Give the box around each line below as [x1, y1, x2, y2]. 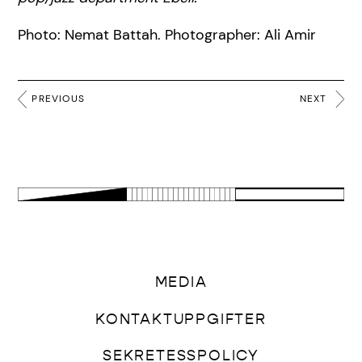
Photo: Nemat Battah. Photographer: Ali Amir [18, 25, 316, 45]
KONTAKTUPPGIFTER [95, 310, 267, 328]
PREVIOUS [32, 92, 85, 106]
